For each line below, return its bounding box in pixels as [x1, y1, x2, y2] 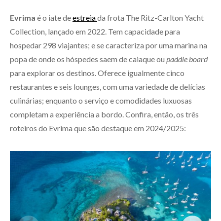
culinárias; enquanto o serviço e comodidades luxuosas [10, 96, 192, 105]
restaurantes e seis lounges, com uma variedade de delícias [10, 82, 205, 91]
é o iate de [37, 13, 73, 22]
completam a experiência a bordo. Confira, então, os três [10, 110, 199, 119]
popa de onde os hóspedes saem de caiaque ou [10, 54, 166, 64]
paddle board [166, 54, 208, 64]
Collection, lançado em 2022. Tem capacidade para [10, 27, 180, 36]
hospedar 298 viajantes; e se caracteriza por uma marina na [10, 40, 207, 50]
